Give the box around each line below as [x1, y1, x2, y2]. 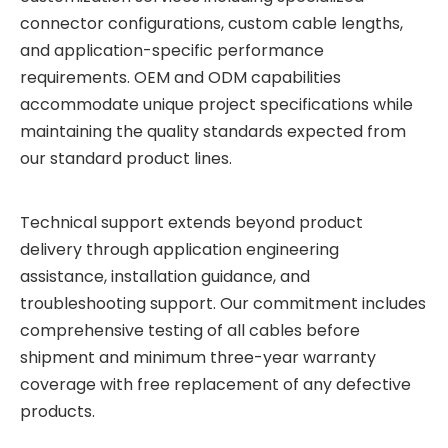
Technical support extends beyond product [20, 211, 363, 234]
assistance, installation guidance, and [20, 265, 310, 288]
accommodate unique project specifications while [20, 93, 413, 116]
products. [20, 400, 95, 423]
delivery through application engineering [20, 238, 339, 261]
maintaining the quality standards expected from [20, 120, 406, 143]
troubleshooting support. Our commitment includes [20, 292, 426, 315]
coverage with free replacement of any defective [20, 373, 411, 396]
